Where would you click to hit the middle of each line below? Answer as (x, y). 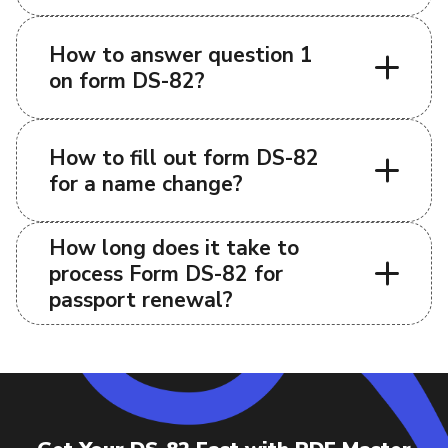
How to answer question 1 (181, 54)
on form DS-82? (127, 80)
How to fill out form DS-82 (184, 157)
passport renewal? (141, 299)
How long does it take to (174, 247)
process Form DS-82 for (166, 273)
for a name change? (146, 183)
